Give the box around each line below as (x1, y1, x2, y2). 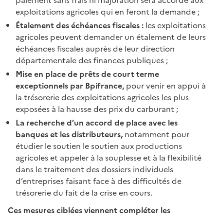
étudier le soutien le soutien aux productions (16, 140, 182, 152)
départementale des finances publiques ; (16, 54, 168, 66)
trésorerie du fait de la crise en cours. (16, 186, 152, 199)
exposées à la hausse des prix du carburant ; (16, 103, 178, 115)
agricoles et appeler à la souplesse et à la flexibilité (16, 151, 201, 163)
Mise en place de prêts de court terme (16, 68, 159, 80)
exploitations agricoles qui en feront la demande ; (16, 5, 200, 18)
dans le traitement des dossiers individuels (16, 163, 173, 175)
